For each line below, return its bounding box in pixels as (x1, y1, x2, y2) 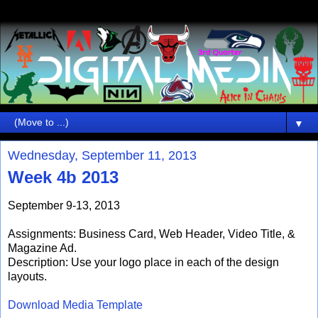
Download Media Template (8, 298, 143, 311)
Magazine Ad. (8, 241, 77, 254)
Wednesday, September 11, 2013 (8, 148, 197, 163)
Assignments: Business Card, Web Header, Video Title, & (8, 227, 295, 240)
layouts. (8, 270, 47, 283)
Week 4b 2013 (8, 168, 119, 187)
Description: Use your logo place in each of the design (8, 256, 279, 268)
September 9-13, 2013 (8, 199, 120, 212)
